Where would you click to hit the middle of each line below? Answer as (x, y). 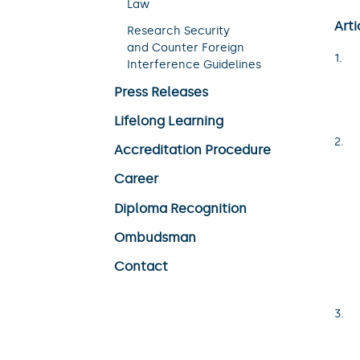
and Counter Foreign (186, 47)
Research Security (178, 31)
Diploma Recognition (180, 208)
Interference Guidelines (194, 64)
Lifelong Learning (169, 121)
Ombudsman (155, 237)
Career (136, 179)
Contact (141, 266)
